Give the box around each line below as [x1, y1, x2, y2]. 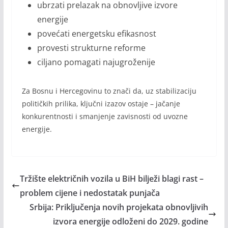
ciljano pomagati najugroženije [37, 56, 155, 68]
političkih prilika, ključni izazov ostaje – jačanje [21, 99, 180, 109]
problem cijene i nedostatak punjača [19, 187, 160, 199]
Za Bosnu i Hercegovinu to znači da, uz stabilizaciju [21, 86, 196, 96]
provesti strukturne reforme [37, 42, 146, 54]
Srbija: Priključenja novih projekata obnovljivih [30, 202, 209, 213]
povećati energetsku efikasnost [37, 28, 156, 40]
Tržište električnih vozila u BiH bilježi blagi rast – [19, 173, 204, 185]
